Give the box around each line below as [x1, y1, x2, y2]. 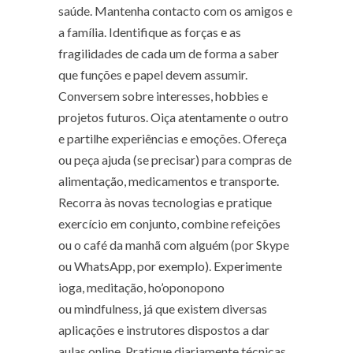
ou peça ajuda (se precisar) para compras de [58, 152, 292, 168]
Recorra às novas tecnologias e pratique [58, 195, 272, 210]
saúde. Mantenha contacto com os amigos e [58, 3, 292, 19]
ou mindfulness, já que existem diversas [58, 301, 267, 317]
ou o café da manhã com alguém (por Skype [58, 237, 289, 253]
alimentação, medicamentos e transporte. [58, 173, 279, 189]
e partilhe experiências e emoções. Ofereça [58, 131, 287, 147]
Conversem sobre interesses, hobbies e [58, 88, 268, 104]
